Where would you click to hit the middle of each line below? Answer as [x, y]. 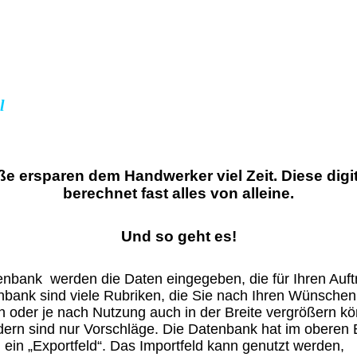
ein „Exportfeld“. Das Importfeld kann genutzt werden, [175, 346]
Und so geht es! [178, 236]
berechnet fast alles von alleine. [178, 193]
